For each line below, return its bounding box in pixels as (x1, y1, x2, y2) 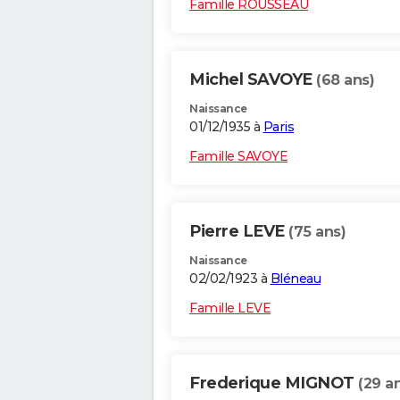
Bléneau (270, 271, 321, 287)
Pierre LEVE (189, 221, 288, 242)
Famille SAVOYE (189, 148, 287, 165)
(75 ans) (288, 223, 346, 241)
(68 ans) (316, 71, 374, 89)
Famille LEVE (189, 300, 271, 317)
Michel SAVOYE (189, 70, 316, 90)
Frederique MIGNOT (189, 373, 358, 394)
